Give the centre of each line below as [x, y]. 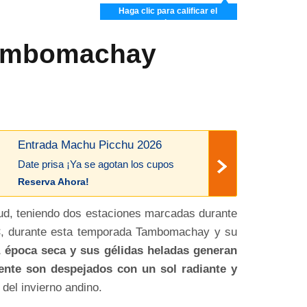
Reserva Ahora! [53, 182]
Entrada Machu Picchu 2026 [89, 145]
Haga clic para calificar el [168, 11]
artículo [168, 24]
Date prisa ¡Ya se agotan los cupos [96, 165]
